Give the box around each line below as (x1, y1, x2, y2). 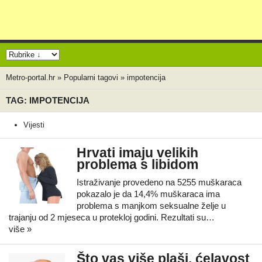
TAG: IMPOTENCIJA (6, 95, 89, 105)
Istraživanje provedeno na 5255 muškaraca (77, 177, 242, 187)
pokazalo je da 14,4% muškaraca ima (77, 189, 220, 199)
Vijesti (23, 120, 44, 129)
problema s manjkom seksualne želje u (77, 201, 226, 211)
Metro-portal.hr (6, 73, 55, 82)
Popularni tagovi (64, 73, 118, 82)
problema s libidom (77, 157, 198, 172)
